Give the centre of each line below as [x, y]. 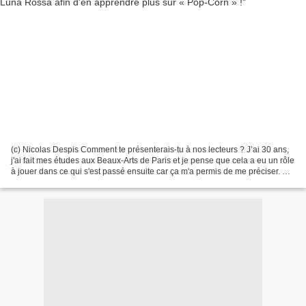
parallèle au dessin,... [51, 182]
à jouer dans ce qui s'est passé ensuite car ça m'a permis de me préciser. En [152, 171]
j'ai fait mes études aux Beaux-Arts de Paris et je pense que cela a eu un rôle [153, 160]
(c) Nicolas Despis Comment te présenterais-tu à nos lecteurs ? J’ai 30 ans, [150, 149]
